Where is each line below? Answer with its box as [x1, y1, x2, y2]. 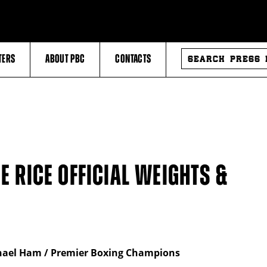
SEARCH [181, 46, 209, 58]
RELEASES [181, 65, 214, 77]
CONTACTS [115, 52, 151, 65]
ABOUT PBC [45, 52, 85, 65]
